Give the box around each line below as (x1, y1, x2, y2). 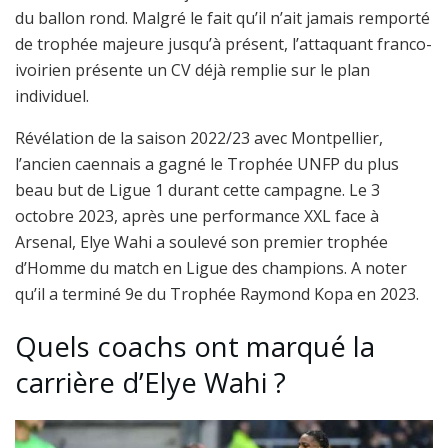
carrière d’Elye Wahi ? (15, 364, 286, 402)
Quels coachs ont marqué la (15, 328, 375, 366)
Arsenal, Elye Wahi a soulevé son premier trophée (15, 230, 388, 253)
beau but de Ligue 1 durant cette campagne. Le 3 (15, 178, 380, 201)
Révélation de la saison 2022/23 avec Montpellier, (15, 126, 383, 149)
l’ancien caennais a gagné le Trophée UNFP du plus (15, 152, 399, 175)
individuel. (15, 84, 89, 107)
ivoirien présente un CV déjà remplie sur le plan (15, 58, 370, 81)
